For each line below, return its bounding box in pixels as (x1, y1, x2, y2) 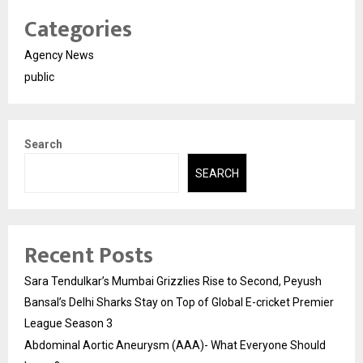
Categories (24, 11, 132, 49)
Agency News (24, 49, 94, 62)
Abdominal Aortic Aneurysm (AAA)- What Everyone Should (24, 338, 326, 352)
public (24, 70, 54, 84)
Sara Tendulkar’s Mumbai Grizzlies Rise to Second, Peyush (24, 274, 322, 288)
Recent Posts (24, 236, 153, 275)
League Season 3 (24, 316, 113, 330)
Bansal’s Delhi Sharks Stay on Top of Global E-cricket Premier (24, 295, 334, 309)
